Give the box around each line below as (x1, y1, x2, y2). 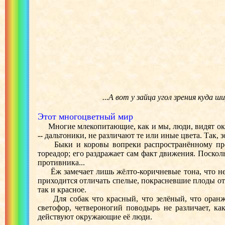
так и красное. (38, 185, 86, 194)
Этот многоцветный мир (38, 111, 133, 122)
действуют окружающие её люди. (38, 212, 152, 221)
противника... (38, 158, 85, 167)
